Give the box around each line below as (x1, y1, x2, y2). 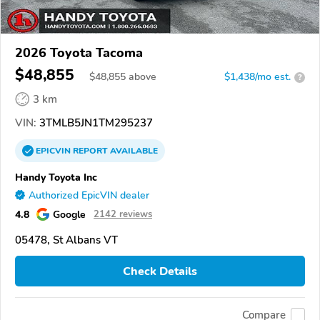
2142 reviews (94, 208, 152, 221)
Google (53, 207, 86, 222)
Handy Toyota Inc (15, 170, 97, 185)
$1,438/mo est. (224, 70, 291, 84)
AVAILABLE (108, 145, 158, 157)
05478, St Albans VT (15, 233, 118, 248)
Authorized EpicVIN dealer (29, 189, 149, 203)
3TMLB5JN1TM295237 (36, 116, 153, 131)
